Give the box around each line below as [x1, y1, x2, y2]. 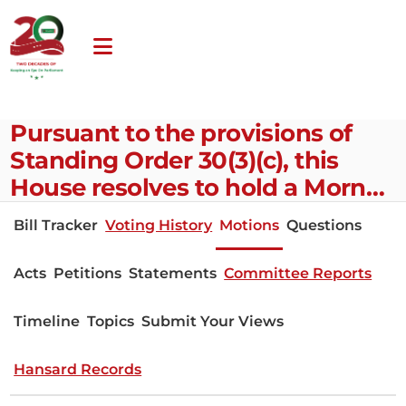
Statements [129, 263, 217, 282]
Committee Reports [224, 263, 372, 282]
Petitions [53, 263, 122, 282]
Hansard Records [14, 359, 142, 378]
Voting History [105, 215, 213, 234]
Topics [87, 311, 135, 330]
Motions [219, 215, 280, 234]
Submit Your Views [141, 311, 285, 330]
